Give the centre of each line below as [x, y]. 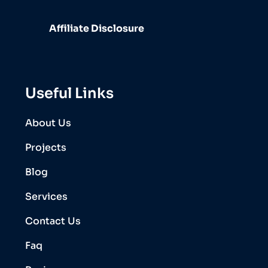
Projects [46, 147]
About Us [48, 123]
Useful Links [69, 93]
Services [46, 196]
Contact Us [53, 221]
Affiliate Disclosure [97, 28]
